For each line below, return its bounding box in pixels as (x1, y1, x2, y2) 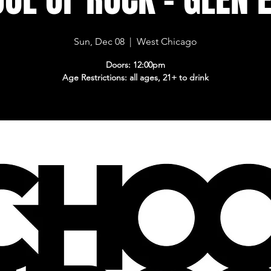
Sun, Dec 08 (74, 36, 125, 47)
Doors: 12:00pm (106, 59, 166, 70)
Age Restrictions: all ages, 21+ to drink (62, 72, 209, 83)
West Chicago (137, 36, 198, 47)
